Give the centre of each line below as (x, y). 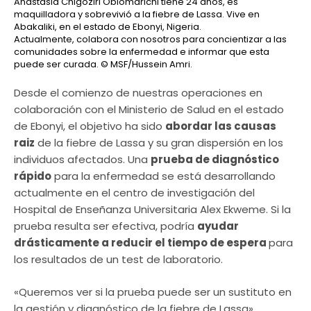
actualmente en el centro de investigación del (134, 193)
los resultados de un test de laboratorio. (118, 260)
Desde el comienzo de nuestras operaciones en (138, 93)
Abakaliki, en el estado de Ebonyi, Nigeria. (108, 27)
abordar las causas (221, 126)
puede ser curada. (57, 65)
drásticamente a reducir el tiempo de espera (141, 243)
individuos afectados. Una (82, 160)
